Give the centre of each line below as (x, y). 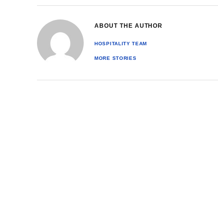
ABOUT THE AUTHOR (129, 26)
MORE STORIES (116, 58)
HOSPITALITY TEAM (121, 43)
